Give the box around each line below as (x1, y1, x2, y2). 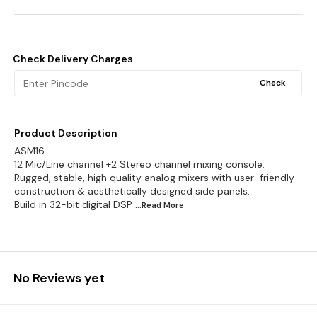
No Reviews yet (13, 270, 105, 287)
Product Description (14, 127, 117, 139)
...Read (135, 200, 163, 210)
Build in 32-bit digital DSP (14, 198, 132, 211)
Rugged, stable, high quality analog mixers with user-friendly (14, 171, 294, 184)
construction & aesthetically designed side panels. (14, 185, 250, 197)
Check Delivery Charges (13, 52, 133, 65)
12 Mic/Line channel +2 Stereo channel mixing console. (14, 158, 265, 171)
